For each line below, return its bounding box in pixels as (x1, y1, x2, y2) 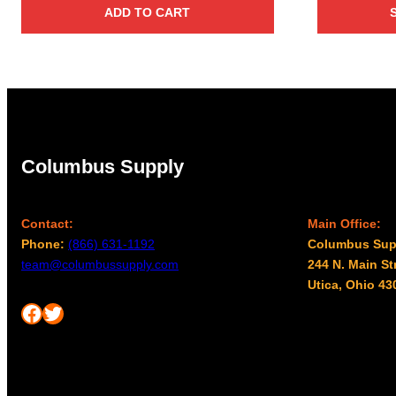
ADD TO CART (104, 5, 191, 20)
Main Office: (308, 217, 381, 232)
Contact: (21, 217, 73, 232)
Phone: (21, 237, 68, 252)
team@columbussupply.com (21, 257, 179, 272)
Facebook (20, 300, 31, 324)
